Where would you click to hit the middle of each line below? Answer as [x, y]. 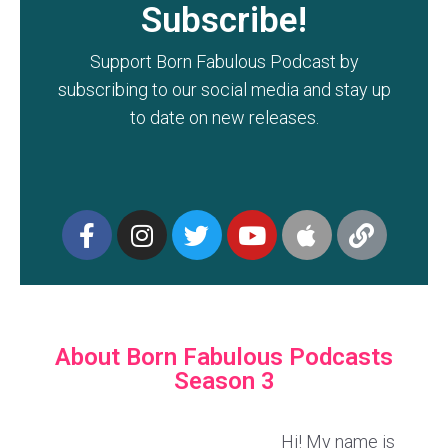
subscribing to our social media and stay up [224, 89]
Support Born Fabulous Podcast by [224, 61]
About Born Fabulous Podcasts [224, 357]
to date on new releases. [224, 117]
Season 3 [224, 381]
